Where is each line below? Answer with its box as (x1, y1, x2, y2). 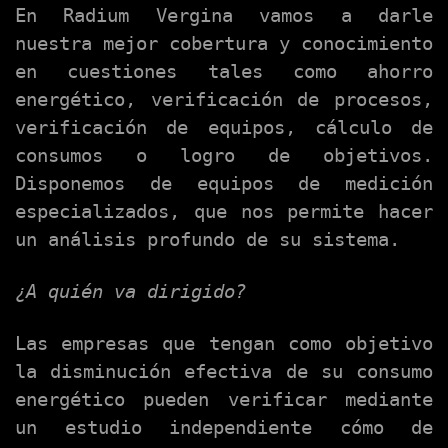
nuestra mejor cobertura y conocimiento (15, 33, 433, 55)
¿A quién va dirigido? (15, 281, 246, 303)
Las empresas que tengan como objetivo (15, 333, 433, 355)
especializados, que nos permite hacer (15, 201, 433, 223)
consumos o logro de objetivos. (15, 145, 433, 167)
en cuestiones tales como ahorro (15, 61, 433, 83)
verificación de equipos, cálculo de (15, 117, 433, 139)
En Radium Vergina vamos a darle (15, 5, 433, 27)
